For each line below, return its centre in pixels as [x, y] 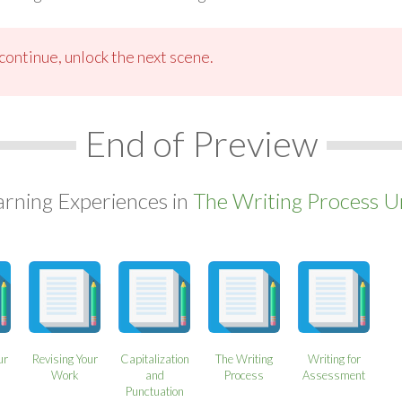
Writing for [334, 358]
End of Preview [201, 143]
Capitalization [154, 358]
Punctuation [154, 391]
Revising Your [65, 358]
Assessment [334, 375]
